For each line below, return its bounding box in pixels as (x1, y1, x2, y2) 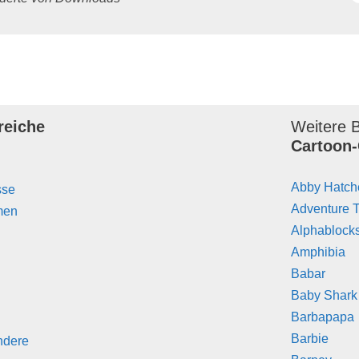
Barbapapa (291, 309, 355, 324)
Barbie (291, 331, 329, 345)
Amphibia (291, 244, 346, 259)
